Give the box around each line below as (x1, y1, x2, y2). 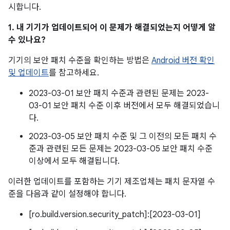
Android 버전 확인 (151, 55, 215, 66)
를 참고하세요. (49, 68, 99, 78)
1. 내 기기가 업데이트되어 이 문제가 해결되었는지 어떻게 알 (8, 23, 216, 33)
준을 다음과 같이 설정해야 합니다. (8, 189, 126, 199)
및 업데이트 (8, 68, 49, 78)
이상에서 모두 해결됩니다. (29, 156, 120, 166)
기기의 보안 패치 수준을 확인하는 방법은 (8, 55, 151, 66)
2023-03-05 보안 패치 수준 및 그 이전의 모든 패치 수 (29, 131, 217, 142)
